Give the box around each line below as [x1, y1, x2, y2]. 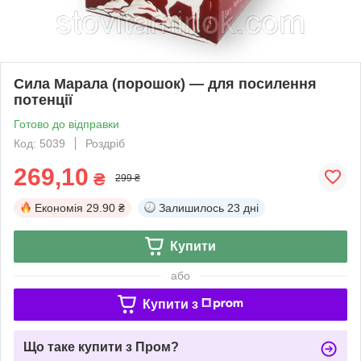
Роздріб [85, 136, 125, 150]
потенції [14, 91, 73, 108]
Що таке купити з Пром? [23, 339, 179, 354]
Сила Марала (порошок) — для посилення [14, 75, 317, 92]
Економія [35, 201, 83, 214]
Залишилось [159, 201, 224, 214]
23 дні [227, 201, 259, 214]
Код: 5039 [14, 136, 65, 150]
